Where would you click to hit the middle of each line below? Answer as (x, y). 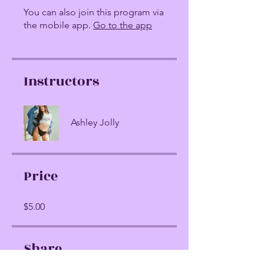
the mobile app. (57, 25)
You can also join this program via (94, 12)
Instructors (61, 82)
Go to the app (123, 25)
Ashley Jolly (95, 123)
